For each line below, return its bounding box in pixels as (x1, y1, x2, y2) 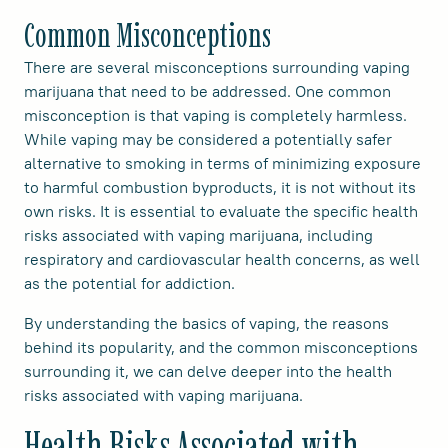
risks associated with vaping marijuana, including (24, 225, 373, 246)
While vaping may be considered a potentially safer (24, 129, 392, 150)
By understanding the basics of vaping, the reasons (24, 313, 389, 334)
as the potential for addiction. (24, 273, 235, 294)
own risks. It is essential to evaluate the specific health (24, 201, 418, 222)
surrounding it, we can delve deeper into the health (24, 361, 392, 382)
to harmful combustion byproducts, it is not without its (24, 177, 416, 198)
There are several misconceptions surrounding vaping (24, 57, 410, 78)
